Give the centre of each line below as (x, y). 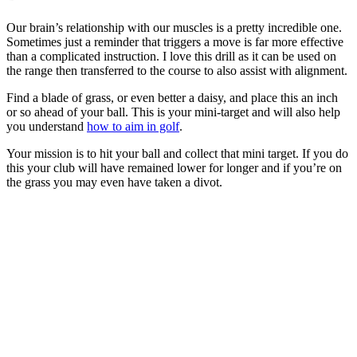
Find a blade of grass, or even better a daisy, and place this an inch (172, 98)
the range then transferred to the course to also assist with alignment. (177, 71)
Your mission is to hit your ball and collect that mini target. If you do (177, 154)
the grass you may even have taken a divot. (114, 182)
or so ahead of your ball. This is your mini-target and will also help (173, 112)
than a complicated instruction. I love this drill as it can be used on (171, 57)
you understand (47, 127)
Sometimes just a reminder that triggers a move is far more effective (175, 42)
